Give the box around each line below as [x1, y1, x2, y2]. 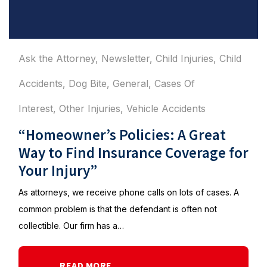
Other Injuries [59, 103, 120, 114]
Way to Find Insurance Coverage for [18, 143, 249, 162]
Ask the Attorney [18, 52, 95, 64]
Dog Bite [69, 77, 107, 89]
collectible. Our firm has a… [18, 221, 124, 231]
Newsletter [101, 52, 150, 64]
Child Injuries [156, 52, 213, 64]
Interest [18, 103, 53, 114]
